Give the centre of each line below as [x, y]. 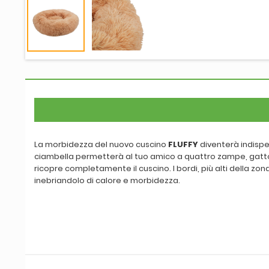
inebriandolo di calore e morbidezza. [107, 180]
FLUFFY [183, 144]
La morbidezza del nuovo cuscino [101, 144]
